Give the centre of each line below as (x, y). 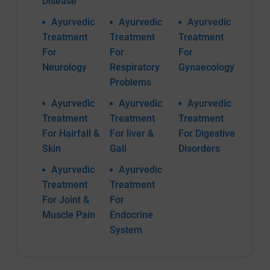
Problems (130, 83)
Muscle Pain (69, 215)
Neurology (64, 67)
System (126, 230)
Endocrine (131, 215)
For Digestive (207, 134)
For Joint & (66, 200)
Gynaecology (206, 67)
